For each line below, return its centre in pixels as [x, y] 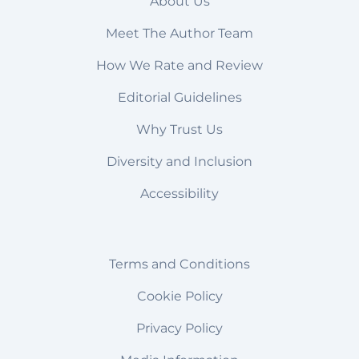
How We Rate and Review [179, 66]
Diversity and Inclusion [179, 162]
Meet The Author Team [179, 34]
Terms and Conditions [179, 264]
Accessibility [179, 194]
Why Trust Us [179, 130]
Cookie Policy [179, 296]
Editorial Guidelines [179, 98]
